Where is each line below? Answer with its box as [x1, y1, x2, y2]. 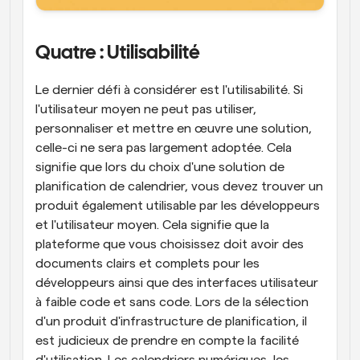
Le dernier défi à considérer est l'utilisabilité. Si [35, 84, 303, 96]
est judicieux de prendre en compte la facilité [35, 334, 299, 347]
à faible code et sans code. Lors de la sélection [35, 296, 309, 309]
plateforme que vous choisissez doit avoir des [35, 238, 304, 251]
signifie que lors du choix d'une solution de [35, 161, 284, 174]
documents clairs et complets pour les [35, 257, 260, 270]
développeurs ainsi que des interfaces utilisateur [35, 276, 318, 289]
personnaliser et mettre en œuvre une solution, [35, 122, 312, 135]
